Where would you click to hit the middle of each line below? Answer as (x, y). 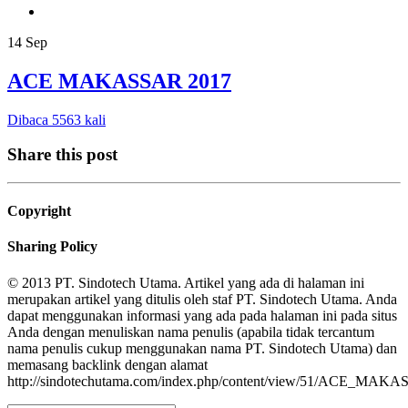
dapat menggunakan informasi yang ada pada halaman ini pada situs (202, 315)
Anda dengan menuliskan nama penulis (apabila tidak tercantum (191, 331)
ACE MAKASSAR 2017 (119, 81)
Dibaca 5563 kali (56, 119)
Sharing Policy (52, 247)
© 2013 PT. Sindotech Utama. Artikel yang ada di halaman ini (186, 282)
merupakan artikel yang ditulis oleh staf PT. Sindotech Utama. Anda (202, 299)
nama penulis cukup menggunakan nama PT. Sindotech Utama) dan (202, 348)
